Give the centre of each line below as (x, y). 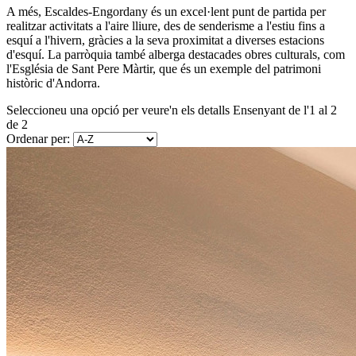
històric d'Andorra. (53, 83)
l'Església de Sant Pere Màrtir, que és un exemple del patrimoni (164, 69)
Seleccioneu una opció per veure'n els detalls (118, 110)
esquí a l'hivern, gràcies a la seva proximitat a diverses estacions (165, 41)
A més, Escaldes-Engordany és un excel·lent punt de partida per (166, 12)
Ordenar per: (38, 139)
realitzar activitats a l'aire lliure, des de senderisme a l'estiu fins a (166, 26)
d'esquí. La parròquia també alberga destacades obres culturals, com (176, 55)
